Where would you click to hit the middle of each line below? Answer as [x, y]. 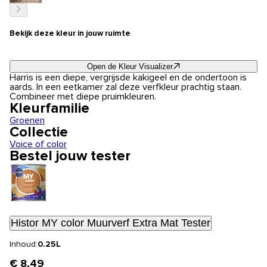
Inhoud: [24, 245]
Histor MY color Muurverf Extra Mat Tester [111, 223]
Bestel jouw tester [70, 156]
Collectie [39, 133]
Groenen [27, 121]
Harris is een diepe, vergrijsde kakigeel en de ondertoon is [128, 78]
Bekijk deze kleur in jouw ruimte [70, 33]
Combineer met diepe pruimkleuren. [83, 97]
